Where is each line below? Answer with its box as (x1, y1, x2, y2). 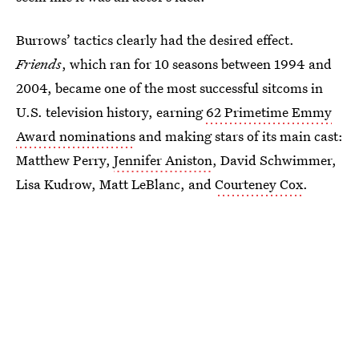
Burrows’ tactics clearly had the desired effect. (16, 30, 294, 49)
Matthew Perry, (16, 151, 114, 169)
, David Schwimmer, (212, 151, 337, 169)
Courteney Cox (215, 175, 303, 193)
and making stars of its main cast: (135, 127, 343, 145)
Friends (16, 54, 62, 73)
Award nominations (16, 127, 135, 145)
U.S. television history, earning (16, 103, 206, 121)
